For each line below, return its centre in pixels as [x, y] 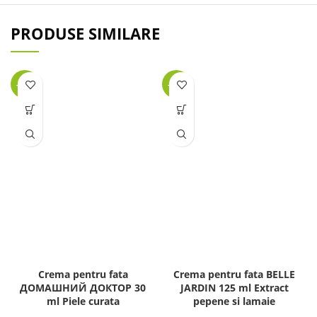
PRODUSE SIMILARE [85, 34]
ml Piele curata [83, 301]
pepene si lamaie [234, 301]
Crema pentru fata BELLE [234, 274]
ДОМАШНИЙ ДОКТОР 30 [83, 287]
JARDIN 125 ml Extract [234, 287]
